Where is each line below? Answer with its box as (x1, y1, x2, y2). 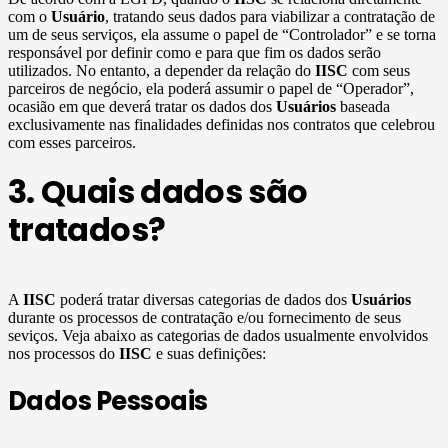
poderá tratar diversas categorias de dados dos (56, 291, 351, 309)
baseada (336, 97, 390, 115)
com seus (348, 61, 410, 79)
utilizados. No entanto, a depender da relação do (8, 61, 315, 79)
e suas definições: (152, 345, 266, 363)
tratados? (8, 207, 166, 253)
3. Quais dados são (8, 169, 308, 215)
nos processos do (8, 345, 119, 363)
